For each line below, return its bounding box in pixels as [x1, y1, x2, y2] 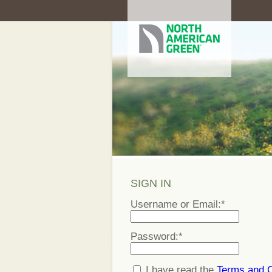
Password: [130, 231, 182, 242]
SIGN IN [130, 177, 171, 189]
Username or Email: [130, 199, 224, 210]
